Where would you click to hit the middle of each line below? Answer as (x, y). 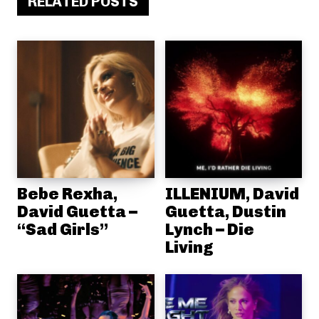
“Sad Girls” (63, 229)
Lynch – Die (209, 229)
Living (189, 247)
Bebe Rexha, (67, 193)
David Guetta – (77, 211)
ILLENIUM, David (232, 193)
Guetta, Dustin (225, 211)
